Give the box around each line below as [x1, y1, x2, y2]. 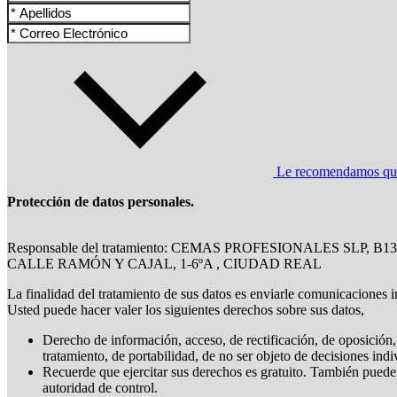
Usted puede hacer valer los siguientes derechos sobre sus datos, [7, 302, 364, 318]
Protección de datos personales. [7, 194, 194, 210]
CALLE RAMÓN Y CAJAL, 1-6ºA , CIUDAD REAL [7, 256, 322, 272]
